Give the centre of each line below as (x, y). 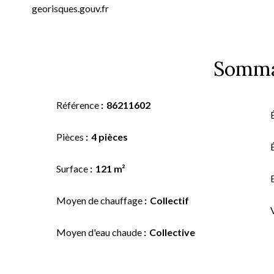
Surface (73, 168)
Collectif (169, 200)
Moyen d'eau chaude (100, 232)
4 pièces (109, 137)
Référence (79, 105)
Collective (172, 232)
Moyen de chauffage (100, 200)
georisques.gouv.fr (70, 8)
